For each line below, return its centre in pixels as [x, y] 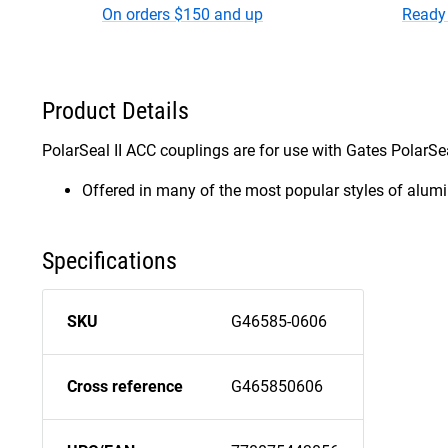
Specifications [109, 261]
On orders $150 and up [182, 14]
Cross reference [125, 387]
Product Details [115, 111]
